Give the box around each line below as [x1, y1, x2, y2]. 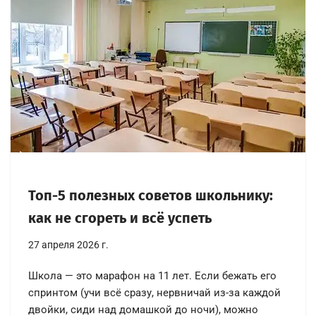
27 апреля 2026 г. [28, 238, 109, 250]
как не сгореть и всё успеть [28, 209, 212, 226]
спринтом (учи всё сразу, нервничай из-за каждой [28, 286, 281, 299]
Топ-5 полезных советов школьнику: [28, 186, 273, 204]
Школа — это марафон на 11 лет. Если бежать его [28, 269, 276, 282]
